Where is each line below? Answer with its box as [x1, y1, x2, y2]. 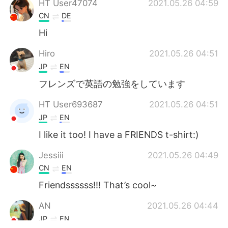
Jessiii [39, 150, 64, 160]
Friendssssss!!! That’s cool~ [39, 180, 157, 191]
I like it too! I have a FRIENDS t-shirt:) [39, 129, 199, 140]
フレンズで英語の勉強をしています [39, 78, 186, 89]
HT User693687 [39, 99, 103, 109]
